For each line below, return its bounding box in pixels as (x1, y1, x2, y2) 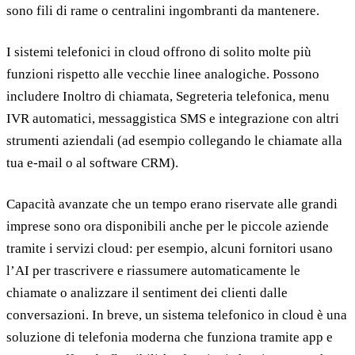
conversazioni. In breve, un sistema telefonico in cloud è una (6, 307, 347, 323)
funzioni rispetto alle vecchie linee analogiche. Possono (6, 66, 319, 82)
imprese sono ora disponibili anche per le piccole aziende (6, 218, 329, 234)
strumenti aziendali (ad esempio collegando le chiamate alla (6, 132, 342, 148)
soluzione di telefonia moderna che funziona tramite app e (6, 329, 333, 345)
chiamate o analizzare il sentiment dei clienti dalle (6, 284, 288, 300)
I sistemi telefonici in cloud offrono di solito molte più (6, 44, 311, 59)
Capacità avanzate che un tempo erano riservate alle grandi (6, 196, 338, 212)
